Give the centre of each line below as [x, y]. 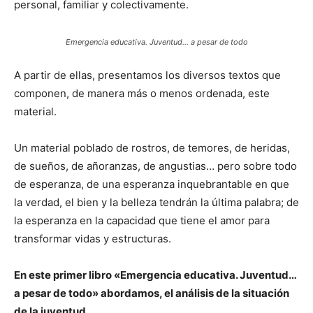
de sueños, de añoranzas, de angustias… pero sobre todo [155, 166]
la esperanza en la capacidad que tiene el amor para [142, 220]
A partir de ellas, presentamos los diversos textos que [147, 75]
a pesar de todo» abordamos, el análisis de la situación [152, 293]
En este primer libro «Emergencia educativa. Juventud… [155, 275]
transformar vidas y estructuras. [93, 238]
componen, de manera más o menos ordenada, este [142, 93]
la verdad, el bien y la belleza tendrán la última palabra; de [156, 202]
